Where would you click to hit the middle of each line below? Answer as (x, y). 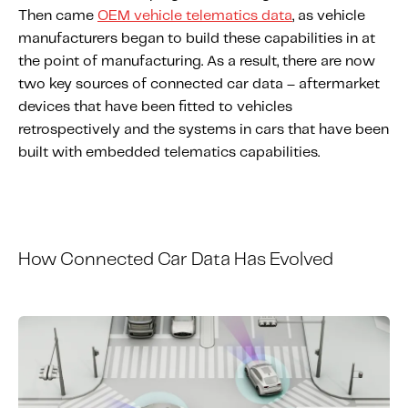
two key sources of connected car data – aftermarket (199, 84)
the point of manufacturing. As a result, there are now (197, 61)
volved (306, 260)
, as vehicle (329, 16)
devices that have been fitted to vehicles (155, 107)
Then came (58, 16)
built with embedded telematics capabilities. (169, 153)
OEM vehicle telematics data (195, 16)
